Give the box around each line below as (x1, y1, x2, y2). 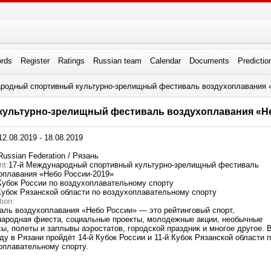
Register (20, 56, 50, 65)
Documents (189, 56, 229, 65)
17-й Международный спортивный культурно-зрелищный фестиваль (8, 160, 259, 169)
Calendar (149, 56, 181, 65)
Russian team (93, 56, 142, 65)
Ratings (57, 56, 85, 65)
